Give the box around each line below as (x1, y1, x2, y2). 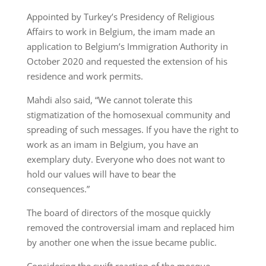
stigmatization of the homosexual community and (26, 109, 230, 121)
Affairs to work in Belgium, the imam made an (26, 26, 215, 38)
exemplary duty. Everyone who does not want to (26, 153, 225, 166)
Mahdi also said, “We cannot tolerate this (26, 94, 192, 106)
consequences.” (26, 183, 90, 195)
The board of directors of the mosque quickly (26, 207, 211, 219)
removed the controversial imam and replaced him (26, 221, 235, 234)
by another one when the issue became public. (26, 236, 217, 249)
